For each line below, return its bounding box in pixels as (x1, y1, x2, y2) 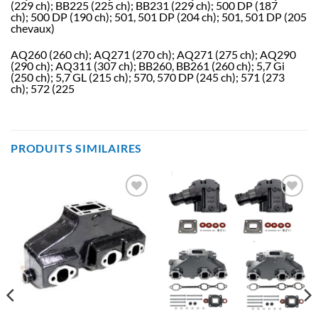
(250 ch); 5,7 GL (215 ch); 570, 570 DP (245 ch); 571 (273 (11, 70, 285, 84)
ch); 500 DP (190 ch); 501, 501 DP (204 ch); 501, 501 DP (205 (11, 9, 307, 23)
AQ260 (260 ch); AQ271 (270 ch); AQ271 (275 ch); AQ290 (11, 47, 296, 61)
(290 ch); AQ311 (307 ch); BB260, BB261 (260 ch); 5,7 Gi (11, 58, 285, 72)
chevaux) (11, 21, 55, 35)
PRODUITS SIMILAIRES (11, 141, 143, 155)
